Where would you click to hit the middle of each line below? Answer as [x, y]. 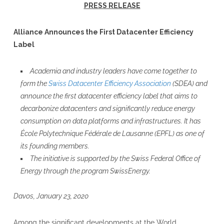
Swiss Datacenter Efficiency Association [109, 83]
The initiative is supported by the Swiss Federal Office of [115, 158]
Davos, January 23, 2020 [51, 196]
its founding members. [55, 146]
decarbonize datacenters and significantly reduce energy [107, 108]
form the [34, 83]
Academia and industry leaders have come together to [113, 71]
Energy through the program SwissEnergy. [85, 171]
